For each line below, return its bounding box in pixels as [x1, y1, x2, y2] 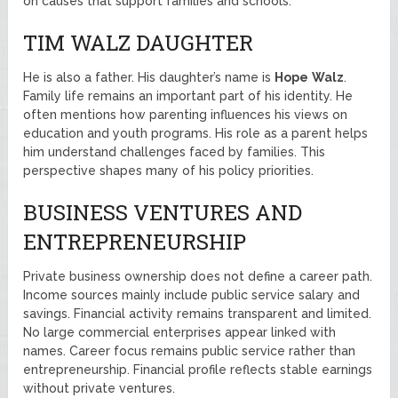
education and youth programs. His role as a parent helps [23, 125, 369, 140]
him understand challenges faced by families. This [23, 144, 326, 159]
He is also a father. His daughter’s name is [23, 69, 275, 84]
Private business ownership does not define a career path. [23, 268, 373, 283]
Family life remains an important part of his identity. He [23, 88, 354, 103]
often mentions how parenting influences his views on [23, 107, 348, 122]
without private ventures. [23, 380, 176, 395]
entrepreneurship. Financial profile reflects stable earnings [23, 362, 373, 377]
